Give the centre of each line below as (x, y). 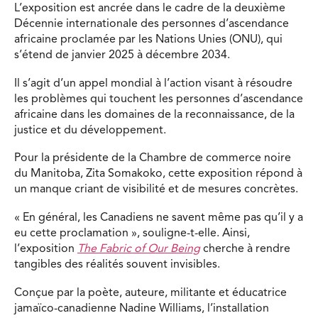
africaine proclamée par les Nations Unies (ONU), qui (148, 40)
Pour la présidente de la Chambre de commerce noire (153, 159)
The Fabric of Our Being (139, 250)
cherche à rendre (245, 250)
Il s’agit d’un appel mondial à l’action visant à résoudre (153, 83)
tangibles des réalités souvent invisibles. (117, 265)
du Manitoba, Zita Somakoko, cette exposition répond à (158, 174)
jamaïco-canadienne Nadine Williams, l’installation (142, 308)
